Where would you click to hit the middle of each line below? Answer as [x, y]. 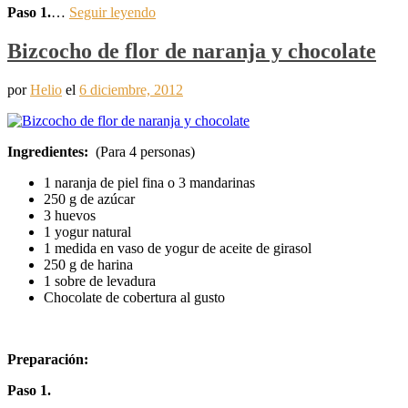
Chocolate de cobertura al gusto [134, 297]
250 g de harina [88, 264]
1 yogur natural [87, 231]
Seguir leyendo [112, 12]
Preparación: [48, 359]
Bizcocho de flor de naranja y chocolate [192, 51]
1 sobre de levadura [100, 280]
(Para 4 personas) [143, 151]
